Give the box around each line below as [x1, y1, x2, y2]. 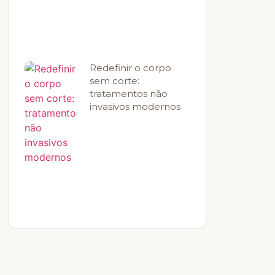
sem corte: [90, 74, 140, 87]
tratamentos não [90, 87, 168, 99]
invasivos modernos [90, 100, 181, 112]
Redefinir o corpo [90, 61, 172, 74]
